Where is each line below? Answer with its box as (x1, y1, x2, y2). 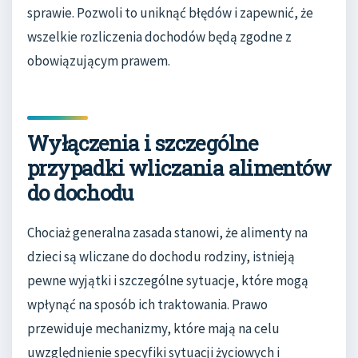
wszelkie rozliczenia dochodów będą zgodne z (27, 28, 292, 46)
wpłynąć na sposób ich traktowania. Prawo (27, 295, 268, 313)
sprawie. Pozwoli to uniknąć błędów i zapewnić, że (27, 4, 313, 22)
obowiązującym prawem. (27, 52, 170, 70)
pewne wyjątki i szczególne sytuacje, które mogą (27, 271, 308, 289)
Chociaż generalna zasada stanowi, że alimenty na (27, 223, 308, 241)
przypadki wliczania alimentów (27, 153, 331, 181)
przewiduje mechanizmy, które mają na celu (27, 319, 280, 337)
